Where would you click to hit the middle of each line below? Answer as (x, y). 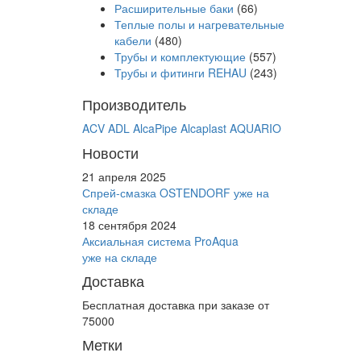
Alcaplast (203, 128)
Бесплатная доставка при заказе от (176, 305)
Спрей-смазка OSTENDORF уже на (176, 193)
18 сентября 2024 (129, 225)
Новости (110, 152)
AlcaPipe (155, 128)
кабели (133, 40)
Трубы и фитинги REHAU (180, 73)
